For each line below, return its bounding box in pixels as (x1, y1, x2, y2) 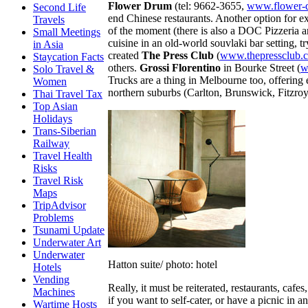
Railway (33, 137, 69, 149)
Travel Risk (33, 175, 83, 186)
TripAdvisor (33, 199, 86, 211)
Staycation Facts (33, 51, 104, 63)
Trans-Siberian (33, 125, 96, 137)
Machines (33, 286, 75, 298)
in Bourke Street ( (221, 61, 300, 74)
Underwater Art (33, 236, 101, 248)
